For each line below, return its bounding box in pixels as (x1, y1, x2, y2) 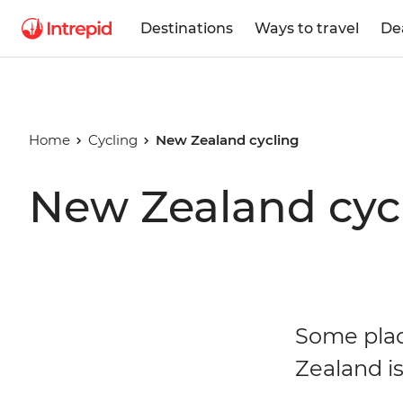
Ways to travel (255, 19, 359, 37)
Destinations (140, 19, 233, 37)
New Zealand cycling (155, 131, 299, 148)
